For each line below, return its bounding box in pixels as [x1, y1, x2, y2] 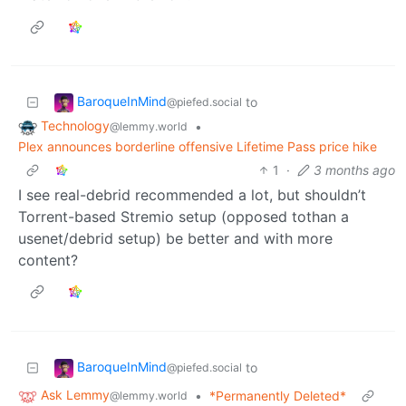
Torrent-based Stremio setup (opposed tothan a [18, 207, 349, 226]
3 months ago [314, 161, 395, 178]
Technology [41, 118, 110, 134]
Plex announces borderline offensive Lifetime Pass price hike [18, 138, 377, 154]
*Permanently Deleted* [209, 387, 346, 403]
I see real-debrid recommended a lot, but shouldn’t [18, 185, 366, 204]
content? [18, 250, 78, 269]
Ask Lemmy [41, 386, 110, 402]
